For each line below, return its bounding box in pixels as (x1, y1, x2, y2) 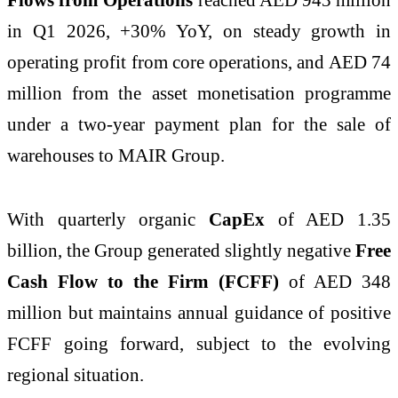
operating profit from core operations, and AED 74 (7, 51, 391, 72)
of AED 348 (279, 270, 391, 291)
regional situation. (7, 363, 162, 385)
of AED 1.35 (265, 208, 391, 229)
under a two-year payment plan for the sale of (7, 113, 391, 134)
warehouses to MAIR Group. (7, 144, 225, 165)
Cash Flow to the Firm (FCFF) (7, 270, 279, 291)
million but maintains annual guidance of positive (7, 301, 391, 322)
